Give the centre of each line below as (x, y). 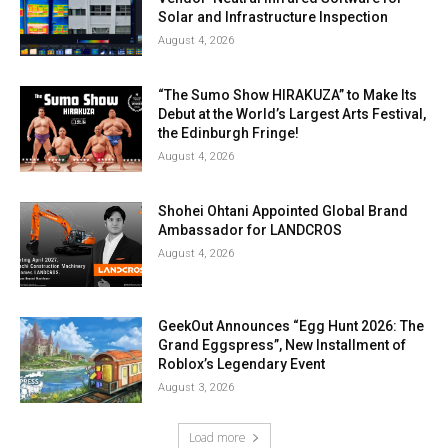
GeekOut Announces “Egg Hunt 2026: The (291, 326)
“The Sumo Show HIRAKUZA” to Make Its (288, 95)
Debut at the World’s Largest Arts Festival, (292, 114)
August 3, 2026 (196, 388)
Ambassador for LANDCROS (250, 229)
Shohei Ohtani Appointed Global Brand (283, 210)
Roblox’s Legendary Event (242, 364)
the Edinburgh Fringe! (229, 133)
